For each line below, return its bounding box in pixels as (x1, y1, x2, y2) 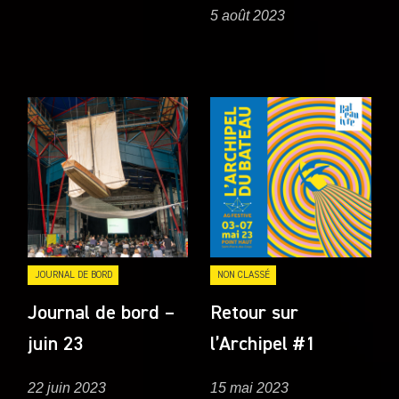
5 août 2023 (210, 8, 286, 24)
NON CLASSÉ (216, 270, 270, 281)
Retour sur (210, 304, 299, 324)
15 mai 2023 (210, 379, 289, 395)
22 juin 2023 (28, 379, 107, 395)
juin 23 (28, 335, 84, 355)
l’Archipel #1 (210, 335, 316, 355)
